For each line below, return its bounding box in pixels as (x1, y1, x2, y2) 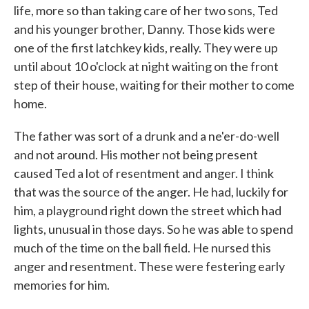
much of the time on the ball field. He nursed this (14, 240, 271, 255)
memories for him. (14, 277, 110, 292)
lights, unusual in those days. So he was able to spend (14, 221, 293, 237)
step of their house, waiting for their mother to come (14, 77, 295, 92)
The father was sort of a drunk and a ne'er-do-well (14, 128, 279, 143)
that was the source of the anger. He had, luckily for (14, 184, 288, 199)
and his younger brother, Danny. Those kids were (14, 21, 275, 37)
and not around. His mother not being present (14, 147, 258, 162)
